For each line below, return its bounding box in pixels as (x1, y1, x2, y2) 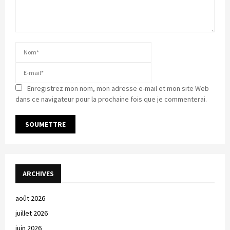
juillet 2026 (15, 208, 48, 218)
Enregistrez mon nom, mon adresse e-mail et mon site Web (27, 83, 209, 93)
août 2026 (15, 193, 45, 203)
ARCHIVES (23, 168, 54, 178)
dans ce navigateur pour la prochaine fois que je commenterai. (15, 94, 207, 104)
